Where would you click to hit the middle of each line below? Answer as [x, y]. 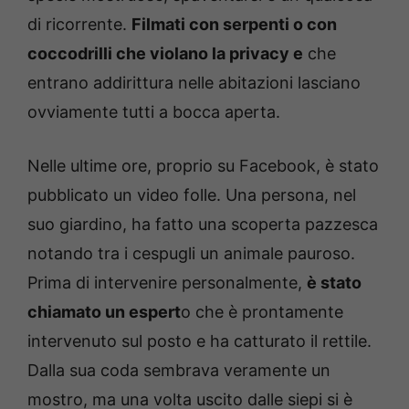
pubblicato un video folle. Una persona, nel [192, 195]
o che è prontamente [262, 312]
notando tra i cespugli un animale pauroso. [191, 254]
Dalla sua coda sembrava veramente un [179, 371]
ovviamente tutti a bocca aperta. [154, 112]
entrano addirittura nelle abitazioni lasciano [194, 83]
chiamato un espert [104, 312]
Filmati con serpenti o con [234, 25]
